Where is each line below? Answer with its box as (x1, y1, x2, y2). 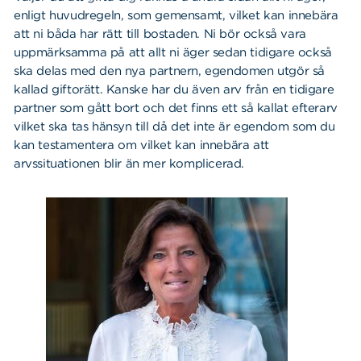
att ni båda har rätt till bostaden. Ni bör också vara (14, 26, 306, 41)
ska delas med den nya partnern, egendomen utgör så (14, 63, 326, 78)
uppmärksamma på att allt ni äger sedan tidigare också (14, 44, 332, 60)
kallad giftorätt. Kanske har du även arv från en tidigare (14, 81, 334, 97)
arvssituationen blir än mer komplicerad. (14, 156, 245, 171)
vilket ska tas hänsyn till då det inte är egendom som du (14, 118, 335, 134)
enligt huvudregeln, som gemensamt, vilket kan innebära (14, 7, 338, 23)
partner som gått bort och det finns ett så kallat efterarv (14, 100, 338, 115)
